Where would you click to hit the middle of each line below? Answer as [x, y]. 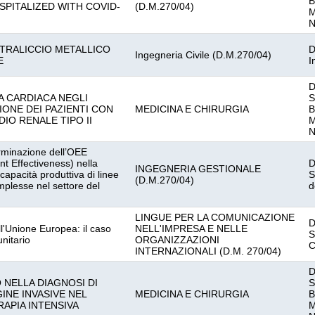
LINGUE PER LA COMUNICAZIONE [215, 217]
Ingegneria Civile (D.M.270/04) [203, 55]
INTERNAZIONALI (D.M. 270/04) [208, 251]
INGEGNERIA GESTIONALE [198, 169]
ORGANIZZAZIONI [177, 240]
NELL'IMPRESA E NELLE [191, 229]
